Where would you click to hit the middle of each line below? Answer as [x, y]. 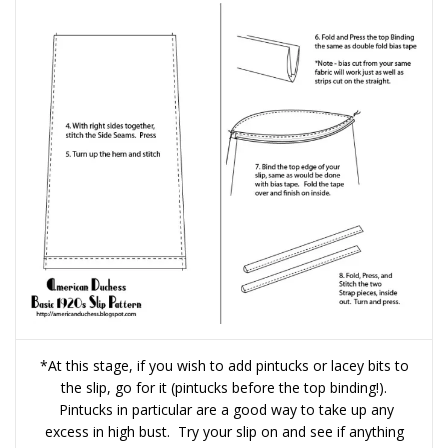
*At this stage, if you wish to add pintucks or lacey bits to [224, 366]
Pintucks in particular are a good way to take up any [224, 410]
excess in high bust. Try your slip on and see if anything [224, 432]
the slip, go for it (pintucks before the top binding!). [224, 388]
